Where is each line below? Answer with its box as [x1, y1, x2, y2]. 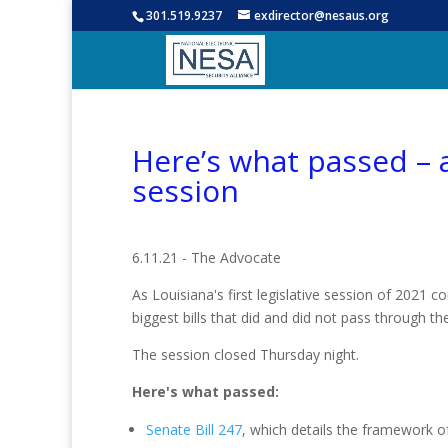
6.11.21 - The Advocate [132, 248, 281, 267]
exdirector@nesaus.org [254, 7, 389, 24]
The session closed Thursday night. [132, 345, 359, 364]
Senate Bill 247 [146, 420, 242, 439]
